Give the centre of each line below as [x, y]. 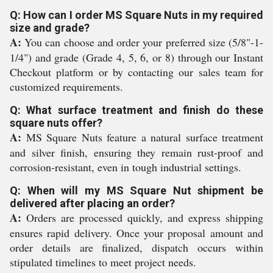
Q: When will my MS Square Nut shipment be [136, 190]
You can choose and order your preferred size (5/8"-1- [142, 42]
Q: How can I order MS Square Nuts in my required [136, 15]
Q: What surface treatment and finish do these [136, 110]
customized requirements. [66, 87]
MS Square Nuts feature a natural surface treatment [142, 137]
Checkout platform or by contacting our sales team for [136, 72]
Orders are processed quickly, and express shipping [142, 218]
